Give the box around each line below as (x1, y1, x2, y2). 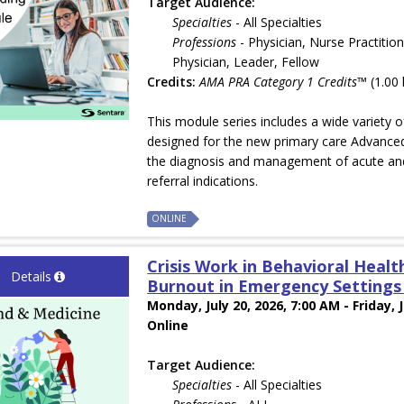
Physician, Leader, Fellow (172, 53, 320, 71)
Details (10, 268, 51, 286)
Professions (172, 33, 237, 51)
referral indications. (147, 172, 259, 190)
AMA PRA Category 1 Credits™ (199, 73, 368, 91)
